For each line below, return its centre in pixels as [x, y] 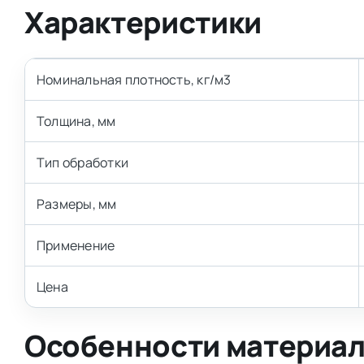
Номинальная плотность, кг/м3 [134, 80]
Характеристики [143, 23]
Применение [76, 246]
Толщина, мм [76, 121]
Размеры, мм [76, 204]
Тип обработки [82, 163]
